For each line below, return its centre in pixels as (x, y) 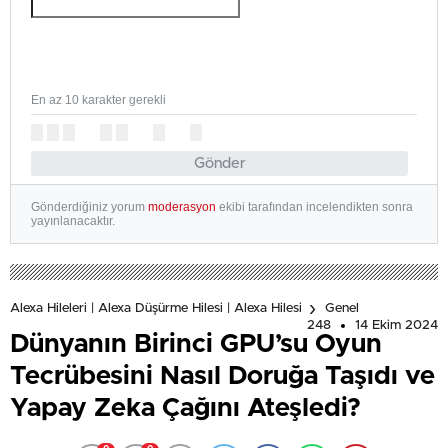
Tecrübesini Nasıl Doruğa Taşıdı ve (222, 376)
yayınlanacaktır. (73, 221)
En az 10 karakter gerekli (98, 100)
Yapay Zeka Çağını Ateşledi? (185, 408)
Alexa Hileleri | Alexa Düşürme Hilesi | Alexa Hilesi (156, 309)
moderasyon (182, 207)
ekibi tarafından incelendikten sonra (314, 207)
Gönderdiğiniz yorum (89, 207)
